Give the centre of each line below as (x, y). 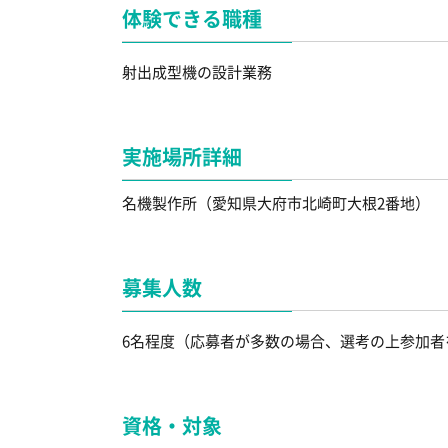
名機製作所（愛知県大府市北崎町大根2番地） (277, 203)
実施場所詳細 (182, 156)
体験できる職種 (192, 18)
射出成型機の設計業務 (197, 72)
